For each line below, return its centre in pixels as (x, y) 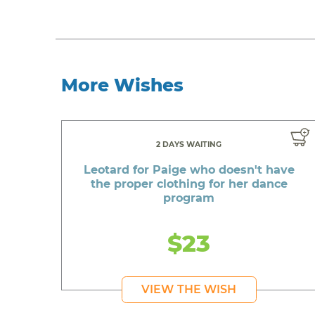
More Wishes (123, 85)
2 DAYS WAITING (189, 144)
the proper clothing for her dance (189, 184)
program (189, 198)
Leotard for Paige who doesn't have (189, 169)
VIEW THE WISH (189, 289)
